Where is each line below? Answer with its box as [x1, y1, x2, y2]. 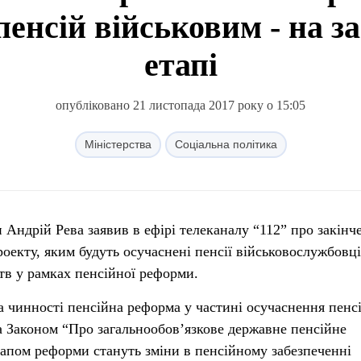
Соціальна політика [174, 138, 277, 151]
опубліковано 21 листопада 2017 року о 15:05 [56, 98, 305, 112]
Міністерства [84, 138, 151, 151]
